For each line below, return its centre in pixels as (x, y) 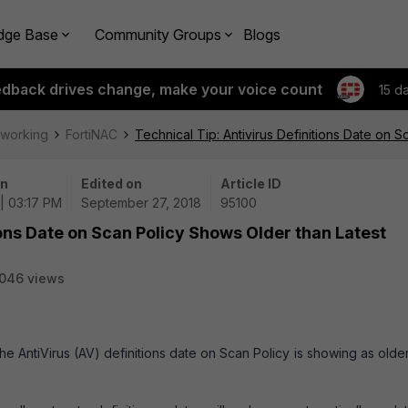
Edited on (112, 184)
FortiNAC (92, 134)
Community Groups (158, 34)
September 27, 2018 (141, 203)
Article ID (251, 184)
